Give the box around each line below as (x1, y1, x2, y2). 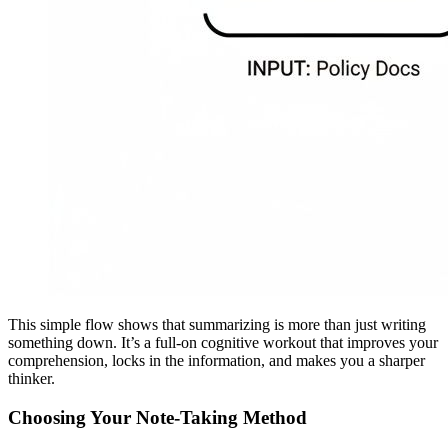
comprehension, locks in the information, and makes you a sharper (8, 352, 425, 370)
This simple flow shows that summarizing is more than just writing (8, 316, 426, 334)
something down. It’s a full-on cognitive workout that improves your (8, 334, 438, 352)
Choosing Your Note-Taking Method (8, 406, 307, 428)
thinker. (8, 370, 55, 388)
